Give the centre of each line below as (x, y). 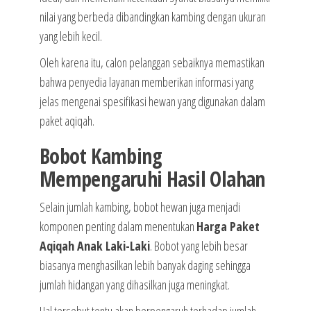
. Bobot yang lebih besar (199, 246)
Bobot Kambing (100, 156)
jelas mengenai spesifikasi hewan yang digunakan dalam (152, 102)
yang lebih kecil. (70, 36)
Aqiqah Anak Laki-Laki (94, 246)
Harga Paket (228, 227)
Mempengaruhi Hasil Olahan (152, 179)
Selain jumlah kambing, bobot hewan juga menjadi (140, 207)
